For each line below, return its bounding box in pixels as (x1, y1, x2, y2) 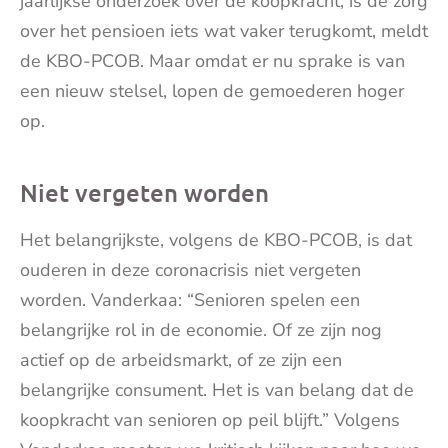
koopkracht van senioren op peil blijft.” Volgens (20, 407, 400, 432)
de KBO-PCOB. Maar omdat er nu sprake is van (20, 48, 405, 73)
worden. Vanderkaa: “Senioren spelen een (20, 287, 360, 312)
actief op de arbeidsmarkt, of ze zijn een (20, 347, 342, 372)
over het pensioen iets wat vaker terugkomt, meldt (20, 18, 428, 43)
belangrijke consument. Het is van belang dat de (20, 377, 414, 402)
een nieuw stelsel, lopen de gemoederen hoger (20, 78, 404, 103)
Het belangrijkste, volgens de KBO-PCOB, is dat (20, 227, 412, 252)
